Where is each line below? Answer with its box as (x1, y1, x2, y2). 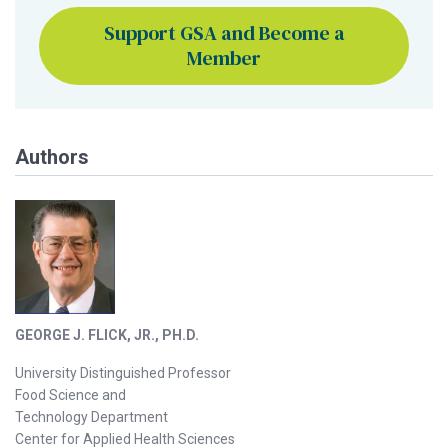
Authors (15, 145, 89, 170)
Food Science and (15, 386, 126, 403)
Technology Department (15, 408, 168, 425)
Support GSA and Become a (103, 19, 345, 48)
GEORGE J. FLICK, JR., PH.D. (15, 326, 199, 343)
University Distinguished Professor (15, 364, 231, 381)
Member (187, 44, 261, 73)
